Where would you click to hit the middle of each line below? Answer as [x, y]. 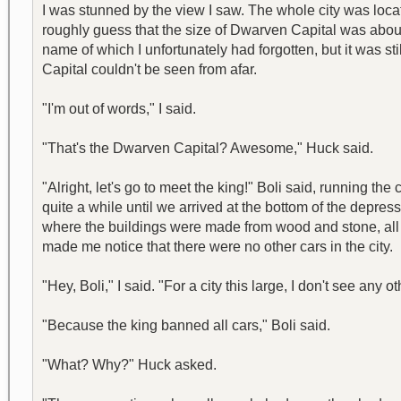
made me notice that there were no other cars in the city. [218, 247]
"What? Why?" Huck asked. [129, 365]
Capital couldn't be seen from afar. [149, 69]
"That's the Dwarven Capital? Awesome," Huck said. [208, 148]
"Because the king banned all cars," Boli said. [186, 325]
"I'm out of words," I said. [119, 109]
